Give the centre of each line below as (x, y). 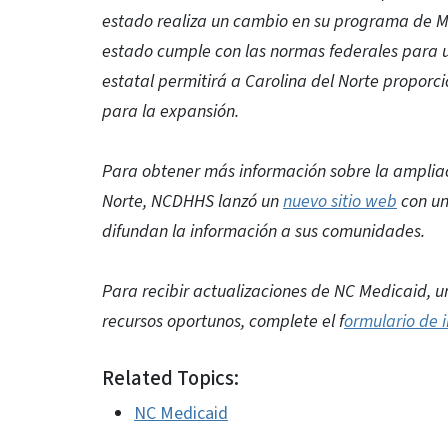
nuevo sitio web (340, 201)
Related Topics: (170, 378)
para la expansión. (172, 111)
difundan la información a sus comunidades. (263, 231)
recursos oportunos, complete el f (223, 321)
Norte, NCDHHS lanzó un (192, 201)
